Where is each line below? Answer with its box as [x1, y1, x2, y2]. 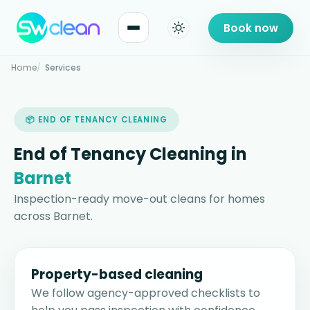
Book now [224, 20, 278, 35]
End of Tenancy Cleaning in [14, 143, 247, 166]
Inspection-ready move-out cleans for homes [14, 191, 265, 208]
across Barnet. [14, 208, 93, 225]
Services [45, 62, 81, 74]
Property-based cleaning [31, 265, 203, 284]
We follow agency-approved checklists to [31, 285, 260, 302]
